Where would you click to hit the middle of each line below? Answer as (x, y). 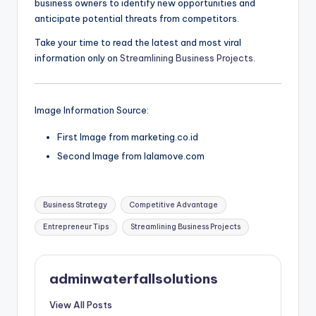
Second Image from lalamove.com (131, 156)
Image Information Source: (92, 110)
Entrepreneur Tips (76, 226)
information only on (77, 57)
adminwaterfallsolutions (134, 279)
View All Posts (81, 305)
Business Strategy (75, 205)
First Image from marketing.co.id (128, 136)
